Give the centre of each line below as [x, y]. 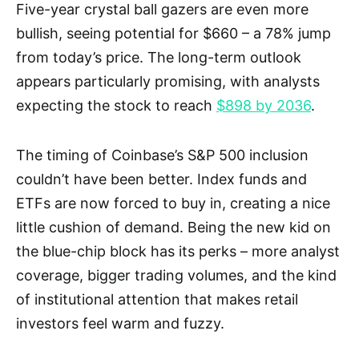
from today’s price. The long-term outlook [159, 57]
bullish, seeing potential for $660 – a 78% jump [173, 33]
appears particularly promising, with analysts [168, 81]
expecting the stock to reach [116, 105]
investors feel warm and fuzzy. [120, 323]
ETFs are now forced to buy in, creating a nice [173, 203]
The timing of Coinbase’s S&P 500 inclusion [162, 155]
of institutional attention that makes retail [157, 299]
